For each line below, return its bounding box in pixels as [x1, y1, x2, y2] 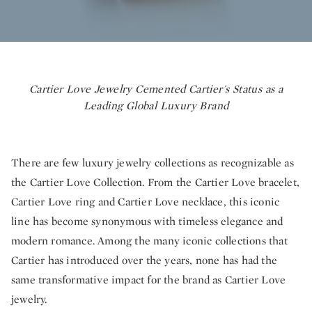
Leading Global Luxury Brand [83, 98, 229, 113]
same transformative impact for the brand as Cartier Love [11, 272, 286, 287]
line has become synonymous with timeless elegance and [11, 214, 283, 228]
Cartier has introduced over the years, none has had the [11, 253, 278, 267]
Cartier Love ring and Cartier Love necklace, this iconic [11, 194, 280, 209]
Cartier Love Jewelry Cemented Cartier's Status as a [29, 81, 283, 96]
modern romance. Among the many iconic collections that [11, 233, 288, 248]
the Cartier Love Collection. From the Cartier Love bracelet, [11, 175, 300, 189]
